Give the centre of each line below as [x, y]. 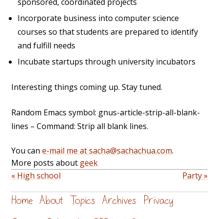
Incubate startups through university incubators [107, 62]
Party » [195, 176]
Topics [83, 201]
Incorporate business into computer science [98, 18]
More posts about [45, 163]
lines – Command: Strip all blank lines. [80, 126]
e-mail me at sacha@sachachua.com [107, 151]
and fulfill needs [46, 46]
